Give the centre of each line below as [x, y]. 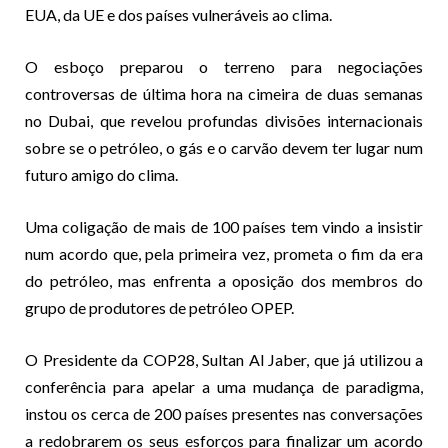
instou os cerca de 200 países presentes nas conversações [224, 413]
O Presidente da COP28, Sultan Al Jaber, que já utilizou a [224, 359]
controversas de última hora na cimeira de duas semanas [224, 93]
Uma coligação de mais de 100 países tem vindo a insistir [224, 226]
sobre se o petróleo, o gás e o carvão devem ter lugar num [224, 147]
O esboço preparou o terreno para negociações [224, 66]
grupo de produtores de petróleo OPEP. [159, 307]
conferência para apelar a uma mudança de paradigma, [224, 386]
